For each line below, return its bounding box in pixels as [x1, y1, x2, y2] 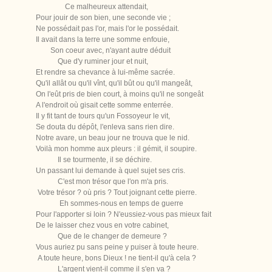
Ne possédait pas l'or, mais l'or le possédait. [36, 24, 179, 33]
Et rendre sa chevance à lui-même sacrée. [36, 68, 175, 76]
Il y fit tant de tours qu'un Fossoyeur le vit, [36, 112, 170, 120]
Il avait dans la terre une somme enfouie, [36, 35, 169, 44]
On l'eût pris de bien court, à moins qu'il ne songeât [36, 90, 203, 98]
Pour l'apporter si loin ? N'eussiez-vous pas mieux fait [36, 210, 211, 219]
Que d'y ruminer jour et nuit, [36, 57, 148, 66]
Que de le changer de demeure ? [36, 232, 167, 240]
